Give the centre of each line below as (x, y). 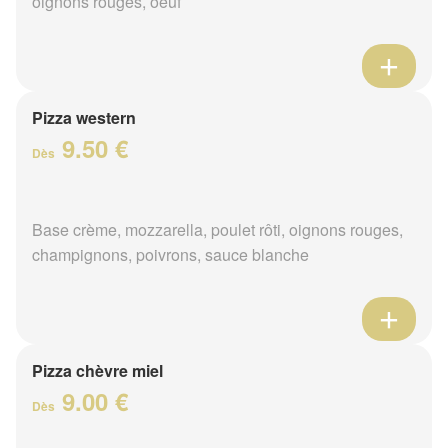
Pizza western (84, 117)
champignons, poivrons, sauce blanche (170, 254)
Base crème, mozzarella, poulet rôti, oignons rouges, (217, 229)
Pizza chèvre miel (97, 370)
